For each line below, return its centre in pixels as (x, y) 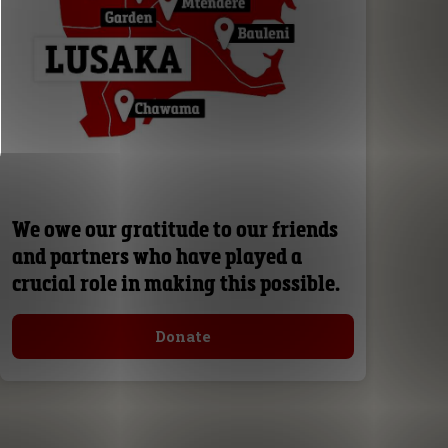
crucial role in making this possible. (175, 282)
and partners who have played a (156, 255)
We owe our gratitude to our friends (174, 228)
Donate (183, 335)
